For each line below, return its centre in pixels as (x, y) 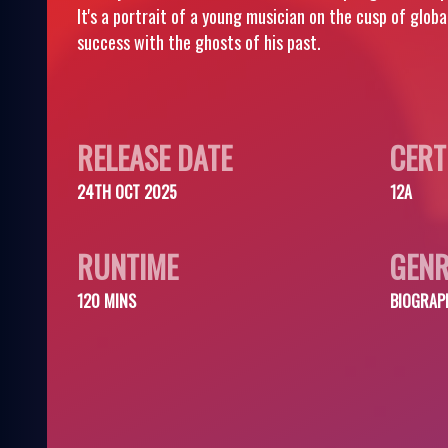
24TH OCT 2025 (127, 192)
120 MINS (106, 301)
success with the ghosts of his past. (199, 42)
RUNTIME (127, 266)
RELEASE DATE (154, 157)
